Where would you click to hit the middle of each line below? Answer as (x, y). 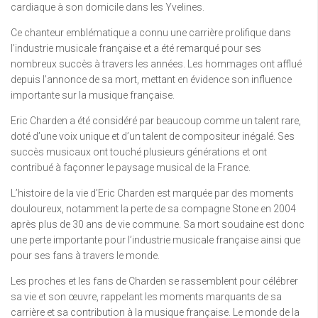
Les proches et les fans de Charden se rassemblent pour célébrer (154, 281)
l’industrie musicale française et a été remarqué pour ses (136, 48)
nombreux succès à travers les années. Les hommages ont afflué (156, 64)
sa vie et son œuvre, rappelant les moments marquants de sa (146, 297)
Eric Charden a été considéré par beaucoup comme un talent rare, (156, 121)
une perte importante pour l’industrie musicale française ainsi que (155, 240)
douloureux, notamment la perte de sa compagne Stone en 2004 (153, 209)
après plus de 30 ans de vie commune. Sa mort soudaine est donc (158, 224)
